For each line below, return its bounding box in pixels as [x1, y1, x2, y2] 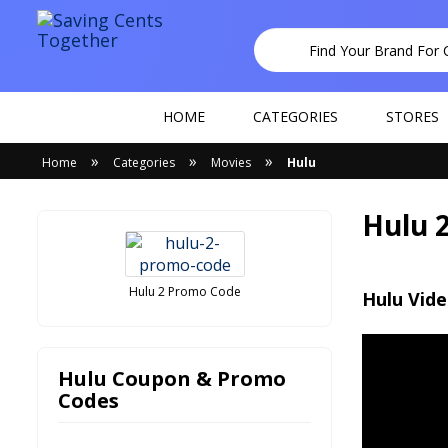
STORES [386, 107, 439, 126]
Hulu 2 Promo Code [128, 283, 241, 301]
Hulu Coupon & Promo [58, 365, 286, 393]
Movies [211, 154, 251, 171]
